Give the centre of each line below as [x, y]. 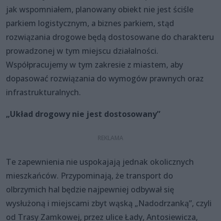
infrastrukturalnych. [43, 92]
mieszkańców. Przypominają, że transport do [90, 175]
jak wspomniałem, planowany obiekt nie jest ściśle [100, 9]
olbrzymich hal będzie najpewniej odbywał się [90, 189]
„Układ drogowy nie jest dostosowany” [83, 114]
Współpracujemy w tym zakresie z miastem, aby [94, 64]
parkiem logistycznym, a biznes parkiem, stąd [90, 23]
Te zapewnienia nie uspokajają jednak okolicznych [100, 162]
